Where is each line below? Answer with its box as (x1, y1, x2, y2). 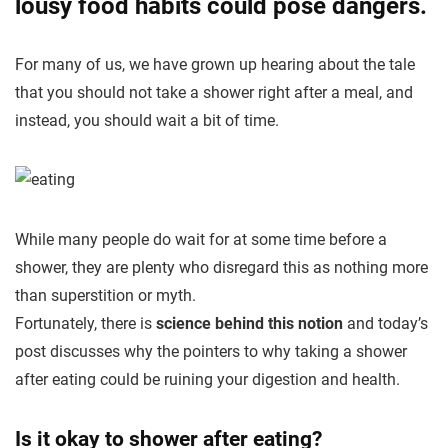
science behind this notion (156, 314, 343, 333)
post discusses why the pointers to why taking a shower (15, 342, 407, 361)
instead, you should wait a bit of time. (15, 111, 279, 130)
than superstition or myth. (15, 286, 196, 305)
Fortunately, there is (15, 314, 156, 333)
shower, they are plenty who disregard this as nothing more (15, 258, 428, 277)
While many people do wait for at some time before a (15, 230, 387, 249)
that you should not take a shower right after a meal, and (15, 83, 413, 102)
